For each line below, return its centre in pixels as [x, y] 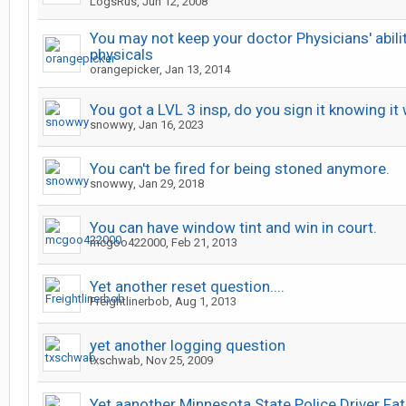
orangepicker [125, 69]
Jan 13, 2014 [198, 69]
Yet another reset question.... [187, 286]
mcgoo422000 [128, 242]
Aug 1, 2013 [206, 301]
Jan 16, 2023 [171, 125]
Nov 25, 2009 [179, 360]
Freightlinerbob [130, 301]
